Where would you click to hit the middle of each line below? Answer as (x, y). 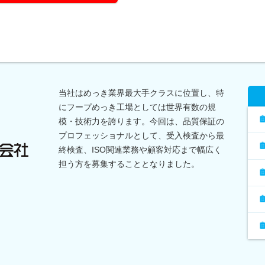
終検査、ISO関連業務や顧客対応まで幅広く (140, 149)
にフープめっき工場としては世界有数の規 (137, 107)
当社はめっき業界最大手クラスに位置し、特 (141, 93)
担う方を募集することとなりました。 (129, 164)
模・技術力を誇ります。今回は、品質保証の (141, 121)
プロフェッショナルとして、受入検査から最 (141, 135)
